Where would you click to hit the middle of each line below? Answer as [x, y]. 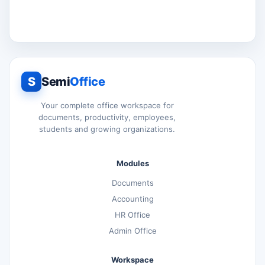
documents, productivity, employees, [107, 117]
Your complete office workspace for [107, 106]
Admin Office [132, 231]
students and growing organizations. [107, 129]
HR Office [132, 215]
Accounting [132, 199]
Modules [132, 164]
